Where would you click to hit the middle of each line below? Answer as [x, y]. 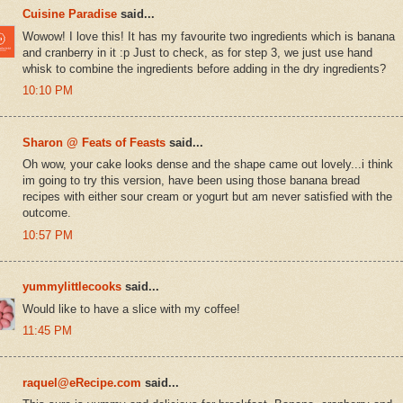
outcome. [47, 213]
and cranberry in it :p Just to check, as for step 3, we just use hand [197, 52]
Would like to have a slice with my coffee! [131, 309]
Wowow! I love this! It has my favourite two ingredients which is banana [209, 36]
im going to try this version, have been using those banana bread [191, 181]
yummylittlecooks [72, 287]
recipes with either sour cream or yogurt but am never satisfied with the [207, 197]
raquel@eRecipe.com [82, 382]
